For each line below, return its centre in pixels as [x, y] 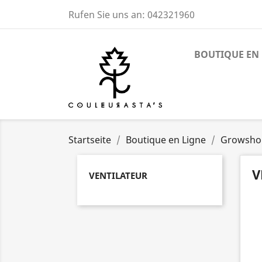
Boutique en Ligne [166, 140]
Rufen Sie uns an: [108, 15]
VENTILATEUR [118, 176]
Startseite [90, 140]
